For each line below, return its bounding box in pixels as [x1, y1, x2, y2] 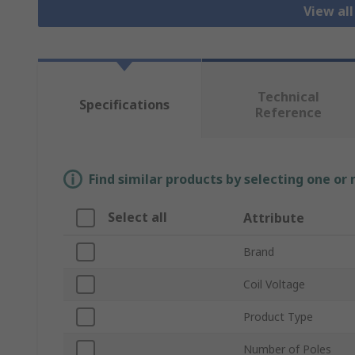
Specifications [78, 96, 170, 114]
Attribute [243, 209, 304, 227]
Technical [257, 88, 319, 106]
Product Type [243, 309, 313, 325]
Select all [108, 208, 167, 227]
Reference [254, 104, 322, 122]
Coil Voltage [243, 277, 305, 292]
